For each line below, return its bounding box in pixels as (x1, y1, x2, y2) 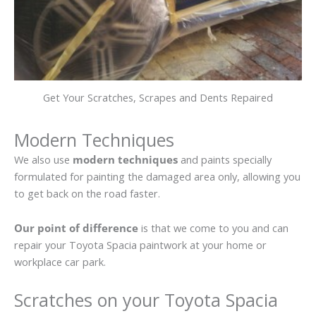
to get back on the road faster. (14, 186, 160, 200)
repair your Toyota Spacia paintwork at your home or (14, 238, 267, 253)
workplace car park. (14, 255, 106, 269)
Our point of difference (14, 221, 138, 236)
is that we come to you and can (138, 221, 288, 236)
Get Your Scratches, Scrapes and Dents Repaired (43, 90, 273, 104)
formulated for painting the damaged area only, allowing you (14, 169, 300, 183)
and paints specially (178, 152, 272, 166)
